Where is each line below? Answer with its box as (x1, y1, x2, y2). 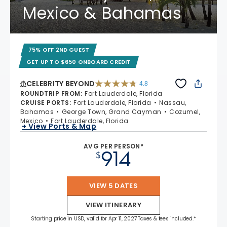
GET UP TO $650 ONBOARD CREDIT (26, 58, 131, 66)
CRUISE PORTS (20, 98, 69, 107)
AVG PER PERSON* (84, 142, 143, 151)
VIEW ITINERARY (85, 200, 142, 210)
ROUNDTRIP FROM (20, 89, 81, 98)
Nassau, (159, 98, 186, 107)
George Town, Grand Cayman (61, 107, 162, 117)
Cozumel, (169, 107, 201, 117)
